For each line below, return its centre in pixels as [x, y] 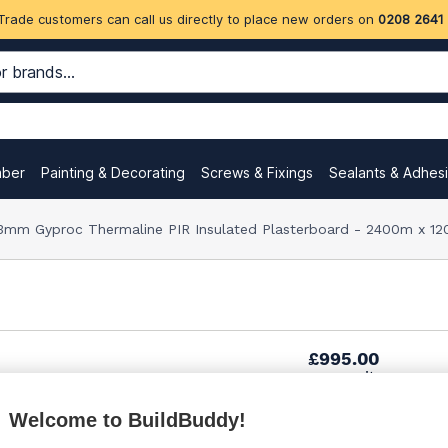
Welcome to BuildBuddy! [127, 420]
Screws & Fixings [257, 172]
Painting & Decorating [113, 172]
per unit [344, 376]
